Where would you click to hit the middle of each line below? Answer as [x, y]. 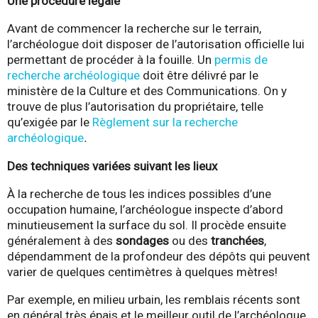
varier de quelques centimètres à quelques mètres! [142, 272]
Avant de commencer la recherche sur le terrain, [134, 29]
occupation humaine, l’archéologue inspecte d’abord [145, 209]
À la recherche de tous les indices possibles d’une [139, 193]
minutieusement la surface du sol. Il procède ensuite [147, 225]
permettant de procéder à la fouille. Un [111, 60]
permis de [241, 60]
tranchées [237, 240]
